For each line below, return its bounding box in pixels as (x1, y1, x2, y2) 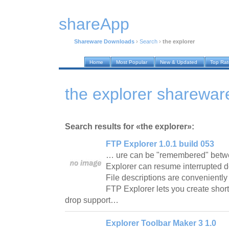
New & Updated (160, 59, 197, 65)
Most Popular (116, 59, 147, 65)
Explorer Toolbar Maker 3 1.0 (106, 218, 216, 227)
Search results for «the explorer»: (65, 122, 194, 131)
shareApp (59, 15, 129, 34)
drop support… (65, 195, 121, 204)
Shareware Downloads (74, 38, 134, 45)
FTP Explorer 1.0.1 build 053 (106, 139, 214, 148)
